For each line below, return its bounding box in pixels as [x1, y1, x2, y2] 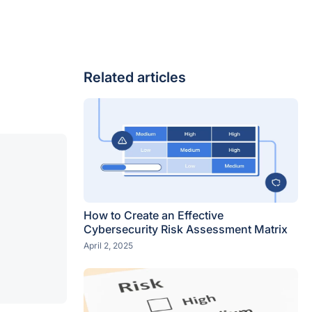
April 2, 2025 [84, 240, 133, 251]
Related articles [84, 69, 186, 86]
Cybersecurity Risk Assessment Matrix [84, 222, 288, 236]
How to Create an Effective [84, 208, 224, 222]
